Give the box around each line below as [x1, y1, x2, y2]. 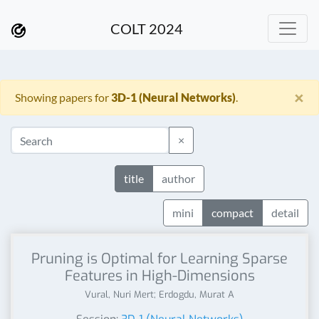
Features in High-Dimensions [64, 266, 255, 286]
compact [211, 206, 253, 219]
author [162, 172, 195, 185]
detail [271, 206, 299, 219]
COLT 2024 [110, 20, 183, 37]
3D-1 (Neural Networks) [111, 90, 236, 104]
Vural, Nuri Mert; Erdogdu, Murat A [85, 288, 234, 300]
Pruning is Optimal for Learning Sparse [31, 249, 288, 268]
